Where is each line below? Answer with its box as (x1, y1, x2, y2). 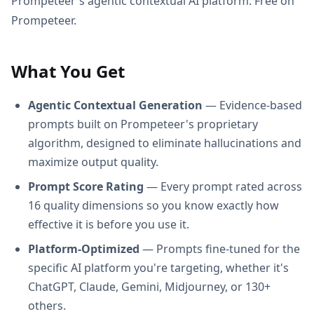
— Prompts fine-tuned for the (139, 240, 300, 257)
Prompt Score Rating (28, 178, 144, 194)
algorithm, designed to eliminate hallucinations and (28, 135, 301, 151)
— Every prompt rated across (144, 178, 302, 194)
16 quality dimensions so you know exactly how (28, 197, 279, 213)
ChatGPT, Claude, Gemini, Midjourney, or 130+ (28, 278, 271, 294)
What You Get (11, 59, 125, 83)
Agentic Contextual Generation (28, 97, 203, 113)
